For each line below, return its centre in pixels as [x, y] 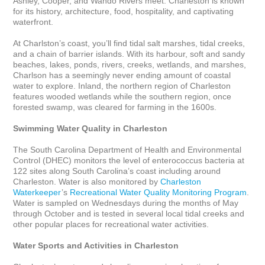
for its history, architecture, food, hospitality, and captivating [125, 11]
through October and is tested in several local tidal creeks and [130, 214]
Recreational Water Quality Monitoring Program [159, 192]
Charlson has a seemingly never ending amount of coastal [123, 75]
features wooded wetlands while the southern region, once [124, 96]
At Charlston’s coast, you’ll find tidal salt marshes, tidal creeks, [130, 43]
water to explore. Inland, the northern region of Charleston [123, 86]
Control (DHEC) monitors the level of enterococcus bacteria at [130, 160]
